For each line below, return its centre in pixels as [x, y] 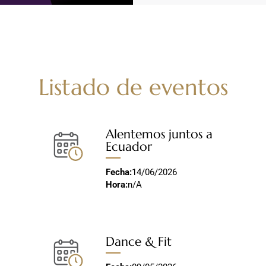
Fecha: [119, 172]
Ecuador [129, 147]
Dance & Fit [139, 241]
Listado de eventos [133, 87]
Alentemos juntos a [159, 134]
